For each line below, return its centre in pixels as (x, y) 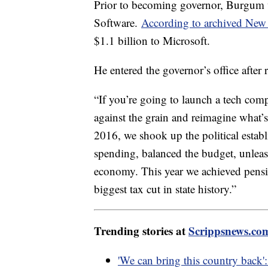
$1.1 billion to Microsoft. (154, 40)
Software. (118, 22)
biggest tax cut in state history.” (165, 188)
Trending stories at (141, 230)
